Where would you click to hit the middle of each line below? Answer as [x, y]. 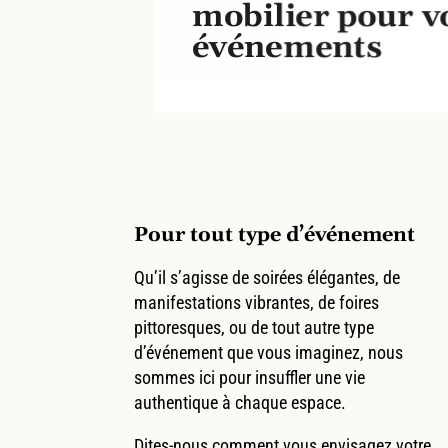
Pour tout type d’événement [275, 234]
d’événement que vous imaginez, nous [269, 352]
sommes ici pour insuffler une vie [250, 377]
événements [287, 48]
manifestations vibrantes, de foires [257, 302]
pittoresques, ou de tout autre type [254, 327]
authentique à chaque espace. [240, 402]
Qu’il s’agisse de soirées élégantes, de [267, 277]
